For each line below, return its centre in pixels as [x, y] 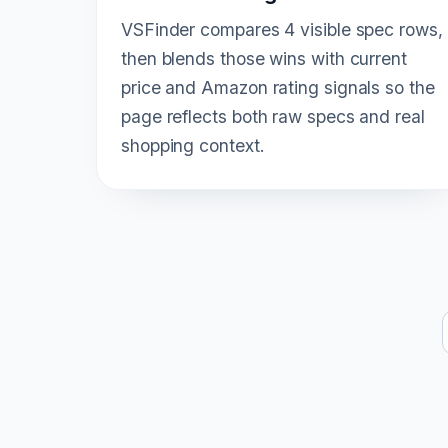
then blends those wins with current [264, 58]
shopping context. [193, 145]
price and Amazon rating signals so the [278, 87]
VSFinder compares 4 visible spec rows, [282, 29]
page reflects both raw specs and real [273, 116]
